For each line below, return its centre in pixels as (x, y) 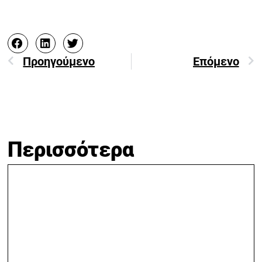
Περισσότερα (71, 150)
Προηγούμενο (59, 62)
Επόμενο (216, 62)
